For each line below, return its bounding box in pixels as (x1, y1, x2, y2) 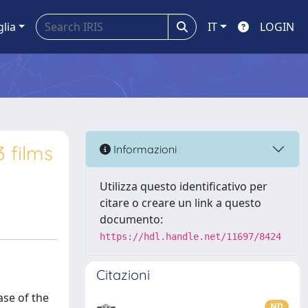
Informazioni (111, 142, 177, 156)
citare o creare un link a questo (100, 195, 261, 210)
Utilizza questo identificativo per (100, 179, 267, 194)
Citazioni (96, 266, 150, 283)
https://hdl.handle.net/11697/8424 (100, 231, 281, 242)
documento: (100, 212, 163, 227)
